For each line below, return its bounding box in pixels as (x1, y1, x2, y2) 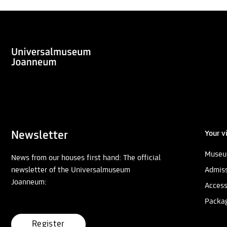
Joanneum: (11, 178, 47, 187)
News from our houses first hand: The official (11, 154, 161, 163)
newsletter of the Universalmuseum (11, 166, 130, 175)
